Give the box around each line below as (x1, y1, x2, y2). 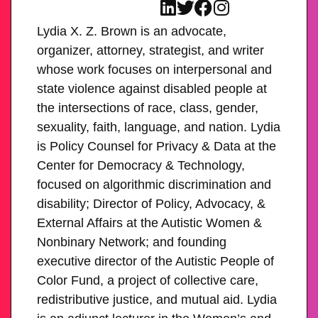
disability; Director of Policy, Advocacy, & (37, 196, 265, 211)
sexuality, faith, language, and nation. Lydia (37, 119, 280, 134)
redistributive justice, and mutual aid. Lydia (37, 292, 277, 307)
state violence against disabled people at (37, 81, 267, 96)
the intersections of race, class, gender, (37, 100, 258, 115)
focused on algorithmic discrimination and (37, 177, 271, 192)
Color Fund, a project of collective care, (37, 273, 258, 287)
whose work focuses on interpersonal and (37, 62, 272, 77)
